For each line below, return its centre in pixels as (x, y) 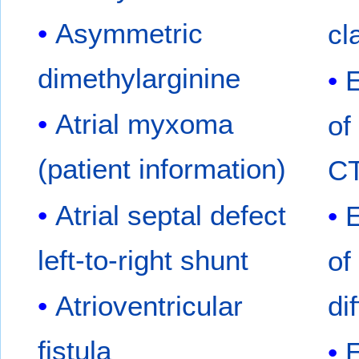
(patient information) (162, 169)
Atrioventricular (149, 306)
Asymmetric (129, 33)
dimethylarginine (139, 78)
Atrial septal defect (171, 215)
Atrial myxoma (145, 124)
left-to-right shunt (143, 260)
